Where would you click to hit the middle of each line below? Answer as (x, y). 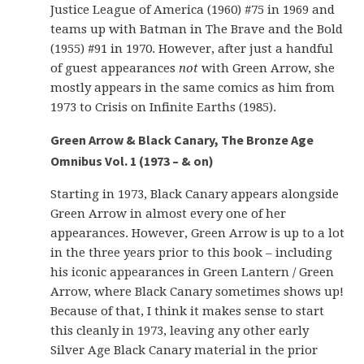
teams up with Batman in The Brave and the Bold (197, 29)
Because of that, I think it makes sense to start (188, 311)
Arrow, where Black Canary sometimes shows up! (197, 292)
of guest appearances (115, 68)
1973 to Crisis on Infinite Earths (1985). (164, 107)
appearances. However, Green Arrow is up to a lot (198, 233)
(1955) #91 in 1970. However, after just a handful (192, 49)
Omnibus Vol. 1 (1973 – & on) (132, 161)
